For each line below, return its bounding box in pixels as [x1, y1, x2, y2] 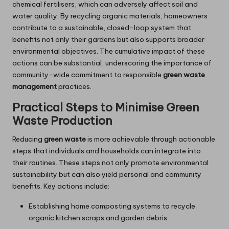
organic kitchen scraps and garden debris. [29, 213, 169, 223]
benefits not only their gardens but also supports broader [12, 35, 204, 44]
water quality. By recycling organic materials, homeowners [12, 11, 208, 21]
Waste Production [12, 113, 112, 128]
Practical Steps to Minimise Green [12, 100, 199, 115]
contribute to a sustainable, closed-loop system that [12, 23, 191, 33]
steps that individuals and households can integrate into [12, 146, 201, 156]
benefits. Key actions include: [12, 181, 109, 191]
